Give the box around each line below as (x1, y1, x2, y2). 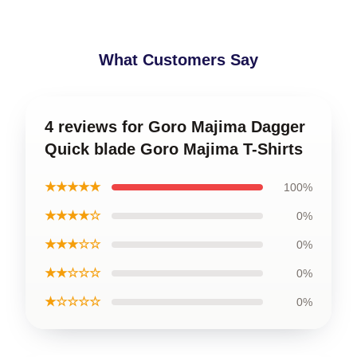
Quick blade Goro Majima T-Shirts (45, 140, 303, 158)
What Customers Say (99, 51, 258, 69)
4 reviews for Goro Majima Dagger (45, 118, 305, 135)
